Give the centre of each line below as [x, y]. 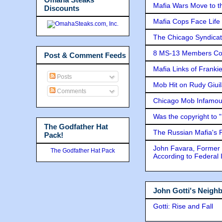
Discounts [62, 8]
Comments [71, 91]
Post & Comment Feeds [85, 55]
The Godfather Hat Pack [83, 151]
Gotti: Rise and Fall [183, 206]
